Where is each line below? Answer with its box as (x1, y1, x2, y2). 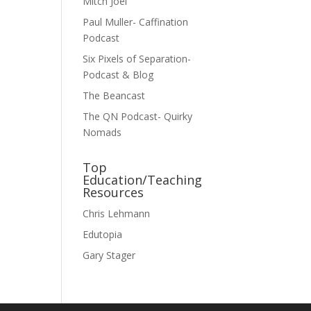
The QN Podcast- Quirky (83, 110, 193, 123)
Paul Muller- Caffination (83, 15, 189, 28)
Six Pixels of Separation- (83, 52, 192, 65)
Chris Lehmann (83, 207, 151, 220)
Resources (83, 184, 144, 201)
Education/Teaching (83, 171, 203, 188)
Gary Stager (83, 249, 136, 262)
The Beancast (83, 89, 146, 102)
